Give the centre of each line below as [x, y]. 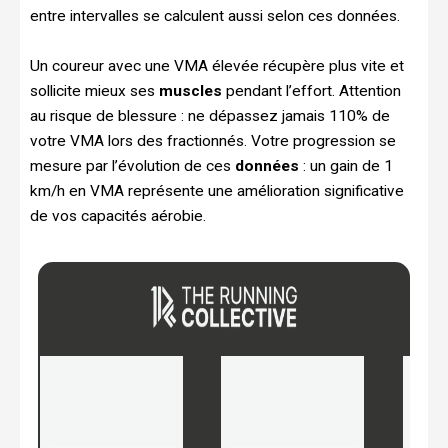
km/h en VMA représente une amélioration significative [217, 191]
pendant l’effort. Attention [311, 91]
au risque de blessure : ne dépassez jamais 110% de [210, 116]
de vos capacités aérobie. [118, 216]
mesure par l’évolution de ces [132, 166]
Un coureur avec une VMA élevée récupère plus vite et [217, 66]
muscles [190, 91]
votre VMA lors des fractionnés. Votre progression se [213, 141]
